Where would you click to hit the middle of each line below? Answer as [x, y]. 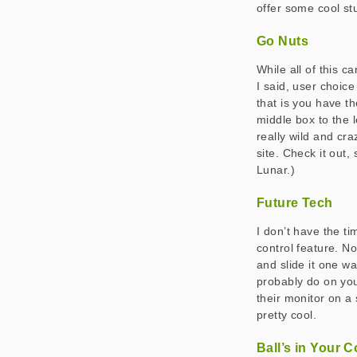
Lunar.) [276, 170]
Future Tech [295, 203]
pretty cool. [287, 315]
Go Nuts [283, 41]
